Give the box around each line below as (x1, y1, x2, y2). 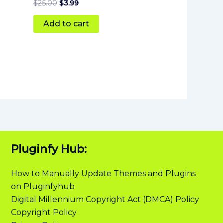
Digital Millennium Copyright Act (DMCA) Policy (10, 194, 199, 204)
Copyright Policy (10, 207, 77, 217)
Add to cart (43, 19, 89, 29)
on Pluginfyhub (10, 181, 75, 191)
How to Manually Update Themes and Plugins (10, 168, 196, 178)
